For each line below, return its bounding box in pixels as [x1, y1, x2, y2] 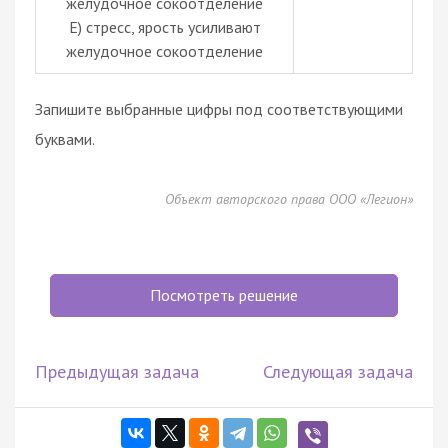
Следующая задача [263, 359, 413, 383]
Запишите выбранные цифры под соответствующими [35, 98, 403, 119]
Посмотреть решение [150, 284, 298, 305]
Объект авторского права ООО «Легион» [165, 189, 413, 208]
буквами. [35, 128, 95, 149]
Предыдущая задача [35, 359, 199, 383]
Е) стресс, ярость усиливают [68, 16, 261, 37]
